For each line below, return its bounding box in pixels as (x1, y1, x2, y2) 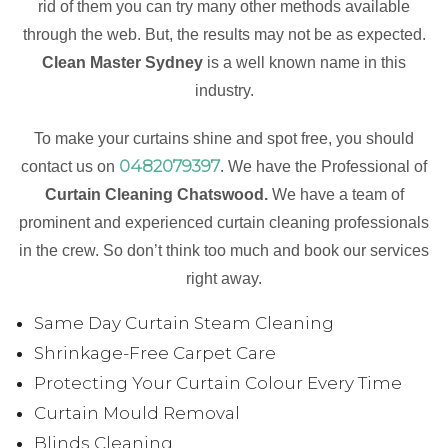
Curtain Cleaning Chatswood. (44, 186, 272, 203)
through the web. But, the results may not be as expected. (22, 26, 426, 43)
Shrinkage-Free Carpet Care (34, 343, 276, 363)
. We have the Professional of (220, 158, 427, 175)
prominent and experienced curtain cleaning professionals (19, 214, 429, 231)
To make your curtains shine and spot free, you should (34, 130, 414, 147)
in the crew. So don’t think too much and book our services (19, 242, 429, 259)
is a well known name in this (203, 54, 406, 71)
